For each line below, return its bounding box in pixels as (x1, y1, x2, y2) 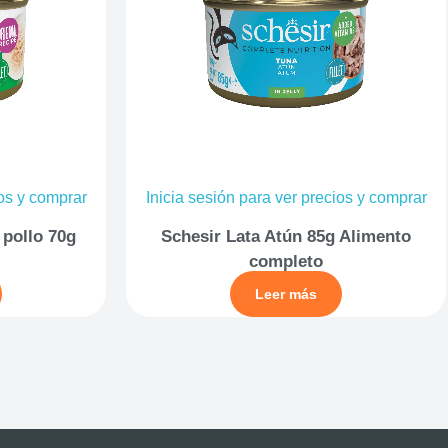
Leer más (255, 285, 317, 302)
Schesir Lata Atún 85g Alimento (161, 226, 411, 246)
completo (249, 251, 323, 271)
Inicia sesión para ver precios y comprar (145, 189, 427, 206)
